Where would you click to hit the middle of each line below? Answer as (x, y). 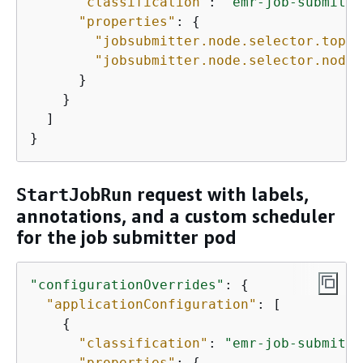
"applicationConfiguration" (152, 304)
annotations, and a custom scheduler (176, 217)
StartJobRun (74, 195)
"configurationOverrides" (127, 284)
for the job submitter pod (126, 238)
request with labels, (220, 195)
